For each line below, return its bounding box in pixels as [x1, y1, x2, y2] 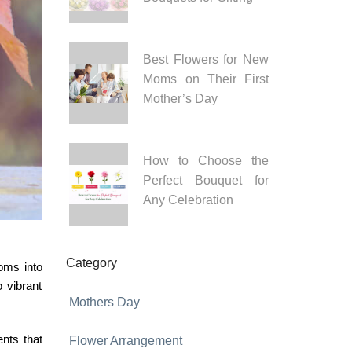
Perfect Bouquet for [143, 174, 269, 187]
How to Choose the [143, 154, 269, 167]
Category [65, 256, 117, 269]
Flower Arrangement [68, 334, 182, 347]
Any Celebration [143, 193, 234, 207]
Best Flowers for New [143, 53, 269, 66]
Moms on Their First [143, 72, 269, 86]
